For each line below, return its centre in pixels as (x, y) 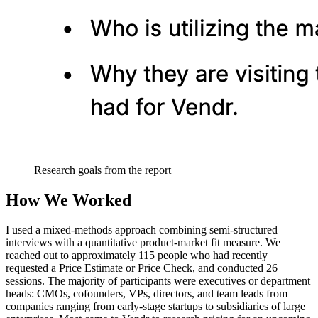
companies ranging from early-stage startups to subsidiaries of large (155, 307)
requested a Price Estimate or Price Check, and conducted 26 (142, 268)
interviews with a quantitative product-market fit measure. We (143, 243)
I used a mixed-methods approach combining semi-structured (142, 230)
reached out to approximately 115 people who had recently (137, 256)
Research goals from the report (103, 170)
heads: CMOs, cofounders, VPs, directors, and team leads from (147, 294)
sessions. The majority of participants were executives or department (158, 281)
